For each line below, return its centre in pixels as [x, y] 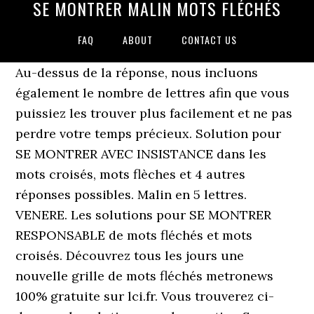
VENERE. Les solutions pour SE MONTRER [144, 215]
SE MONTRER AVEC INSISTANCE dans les [141, 154]
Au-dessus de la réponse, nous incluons [137, 73]
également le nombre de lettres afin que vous [153, 93]
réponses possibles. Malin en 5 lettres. [131, 194]
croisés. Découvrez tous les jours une [130, 255]
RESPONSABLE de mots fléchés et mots [134, 235]
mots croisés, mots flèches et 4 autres [131, 174]
